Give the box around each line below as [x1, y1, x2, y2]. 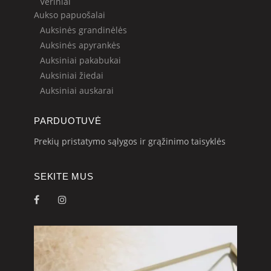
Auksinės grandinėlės [40, 24, 127, 36]
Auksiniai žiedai [40, 70, 103, 82]
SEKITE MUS [34, 171, 94, 182]
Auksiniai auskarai [40, 85, 114, 97]
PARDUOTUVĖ [34, 116, 102, 126]
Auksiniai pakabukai [40, 54, 121, 67]
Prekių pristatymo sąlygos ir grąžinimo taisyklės [34, 135, 226, 148]
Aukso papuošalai [34, 9, 105, 21]
